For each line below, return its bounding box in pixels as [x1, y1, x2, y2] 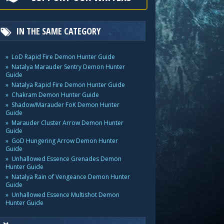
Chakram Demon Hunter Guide [11, 90, 99, 99]
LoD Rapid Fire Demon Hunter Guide [11, 52, 115, 61]
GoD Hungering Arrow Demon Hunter [11, 136, 118, 145]
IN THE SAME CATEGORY [16, 25, 100, 37]
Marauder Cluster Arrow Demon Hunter [11, 118, 123, 127]
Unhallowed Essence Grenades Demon [11, 154, 121, 163]
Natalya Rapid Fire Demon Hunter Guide [11, 80, 125, 89]
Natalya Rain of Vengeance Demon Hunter [11, 172, 130, 181]
